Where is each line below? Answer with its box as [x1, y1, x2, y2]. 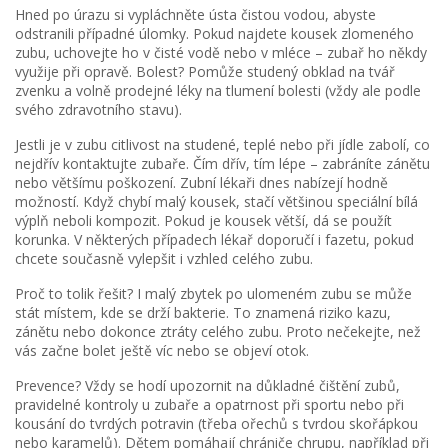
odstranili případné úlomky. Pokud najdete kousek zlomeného [15, 24, 414, 43]
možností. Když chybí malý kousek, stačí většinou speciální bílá [15, 192, 418, 211]
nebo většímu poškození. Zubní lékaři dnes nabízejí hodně [15, 173, 388, 192]
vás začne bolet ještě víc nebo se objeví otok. [15, 341, 309, 360]
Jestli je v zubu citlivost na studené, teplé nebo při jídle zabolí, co [15, 135, 430, 154]
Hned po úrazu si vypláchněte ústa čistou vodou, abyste [15, 5, 376, 24]
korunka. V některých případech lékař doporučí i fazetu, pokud [15, 230, 414, 249]
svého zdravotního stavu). [15, 100, 182, 119]
